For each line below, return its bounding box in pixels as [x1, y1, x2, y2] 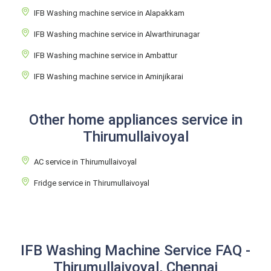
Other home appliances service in [28, 111, 243, 128]
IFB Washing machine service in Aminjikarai [34, 72, 183, 81]
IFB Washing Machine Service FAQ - [21, 242, 250, 259]
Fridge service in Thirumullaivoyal [34, 178, 149, 188]
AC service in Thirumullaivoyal [34, 157, 137, 166]
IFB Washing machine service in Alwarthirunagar [34, 30, 200, 39]
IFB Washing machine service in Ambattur [34, 51, 177, 60]
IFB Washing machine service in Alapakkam [34, 8, 184, 18]
